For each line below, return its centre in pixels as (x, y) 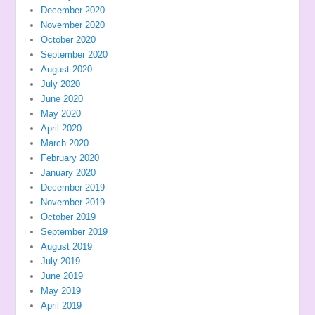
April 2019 (62, 305)
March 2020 (65, 143)
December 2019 (73, 187)
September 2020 (75, 54)
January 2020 (69, 172)
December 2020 (73, 10)
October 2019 (69, 217)
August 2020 (67, 69)
